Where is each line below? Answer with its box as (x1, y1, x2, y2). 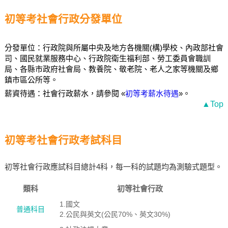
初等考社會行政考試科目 (4, 134, 122, 146)
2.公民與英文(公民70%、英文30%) (59, 210, 170, 218)
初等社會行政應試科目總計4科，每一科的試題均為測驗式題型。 (4, 162, 222, 171)
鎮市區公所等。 (4, 75, 58, 84)
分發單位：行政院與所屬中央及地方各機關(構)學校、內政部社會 (4, 43, 223, 52)
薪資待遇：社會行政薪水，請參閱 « (4, 89, 125, 98)
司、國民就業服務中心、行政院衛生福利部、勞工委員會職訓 (4, 54, 211, 63)
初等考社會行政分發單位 (4, 13, 122, 25)
